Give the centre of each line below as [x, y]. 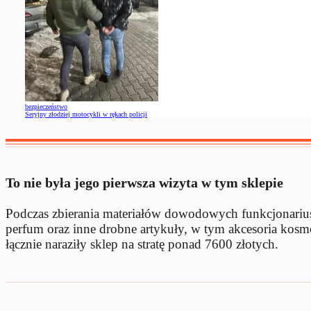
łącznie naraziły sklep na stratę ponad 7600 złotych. [142, 244]
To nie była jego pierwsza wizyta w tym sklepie [144, 182]
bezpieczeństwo [46, 106]
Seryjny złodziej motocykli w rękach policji [86, 114]
